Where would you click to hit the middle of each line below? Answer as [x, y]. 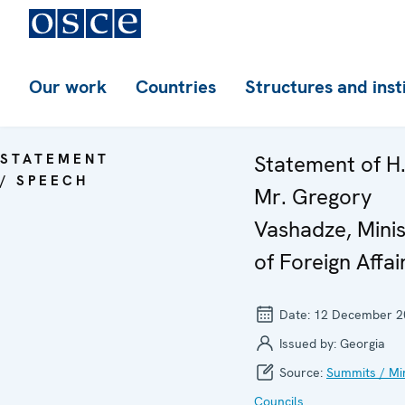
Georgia [363, 344]
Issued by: [308, 344]
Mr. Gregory [313, 197]
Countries [176, 87]
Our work [68, 87]
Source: [301, 372]
